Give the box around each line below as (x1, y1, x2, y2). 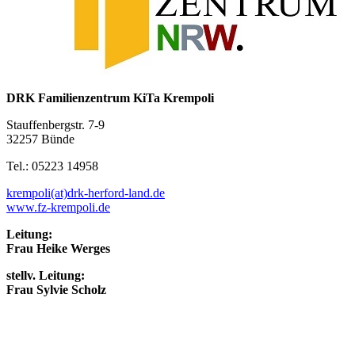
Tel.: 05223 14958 (6, 159, 98, 174)
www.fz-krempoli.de (6, 200, 110, 215)
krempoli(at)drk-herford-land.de (6, 186, 165, 200)
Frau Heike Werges (6, 242, 110, 256)
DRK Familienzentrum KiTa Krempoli (6, 91, 214, 105)
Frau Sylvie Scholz (6, 283, 106, 297)
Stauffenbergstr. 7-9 (6, 118, 105, 132)
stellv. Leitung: (6, 269, 85, 283)
